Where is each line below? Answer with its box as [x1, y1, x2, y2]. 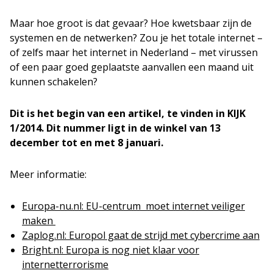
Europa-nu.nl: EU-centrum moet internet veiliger [22, 199, 245, 213]
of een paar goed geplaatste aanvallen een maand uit [10, 60, 253, 74]
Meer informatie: [10, 168, 87, 181]
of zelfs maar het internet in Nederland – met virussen [10, 46, 258, 59]
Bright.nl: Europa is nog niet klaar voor [22, 243, 199, 257]
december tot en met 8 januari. [10, 136, 163, 149]
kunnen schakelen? [10, 75, 97, 88]
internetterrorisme [22, 258, 108, 271]
